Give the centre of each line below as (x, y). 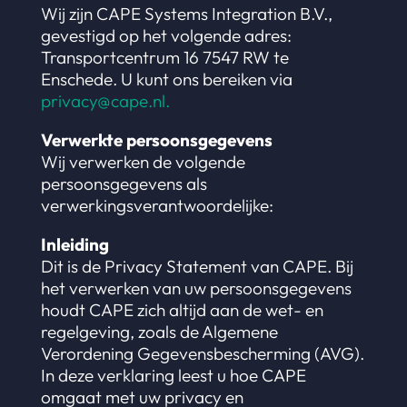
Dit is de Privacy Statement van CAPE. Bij (197, 266)
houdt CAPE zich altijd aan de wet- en (182, 310)
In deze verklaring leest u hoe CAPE (173, 375)
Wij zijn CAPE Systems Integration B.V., (186, 14)
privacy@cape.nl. (105, 101)
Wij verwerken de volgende (143, 162)
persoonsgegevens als (124, 184)
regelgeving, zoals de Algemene (159, 332)
